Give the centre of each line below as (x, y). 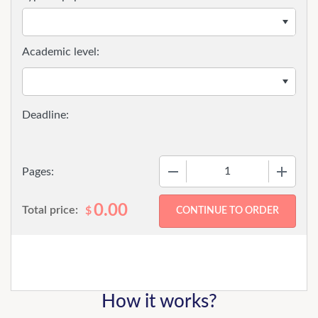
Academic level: (61, 52)
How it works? (159, 302)
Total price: (50, 210)
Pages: (38, 171)
